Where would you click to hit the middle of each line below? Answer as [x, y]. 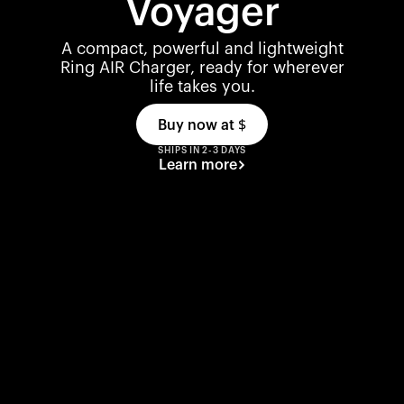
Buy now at [196, 125]
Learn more [197, 165]
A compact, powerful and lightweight [202, 49]
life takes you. [202, 87]
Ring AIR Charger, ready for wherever [202, 68]
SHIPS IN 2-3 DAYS [202, 151]
